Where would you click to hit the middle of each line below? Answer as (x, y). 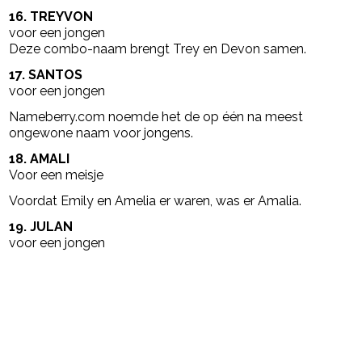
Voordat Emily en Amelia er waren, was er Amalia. (156, 200)
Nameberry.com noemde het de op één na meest (156, 116)
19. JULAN (41, 226)
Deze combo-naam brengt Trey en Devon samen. (158, 48)
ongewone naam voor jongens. (101, 133)
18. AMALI (40, 158)
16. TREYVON (51, 16)
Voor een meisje (57, 175)
